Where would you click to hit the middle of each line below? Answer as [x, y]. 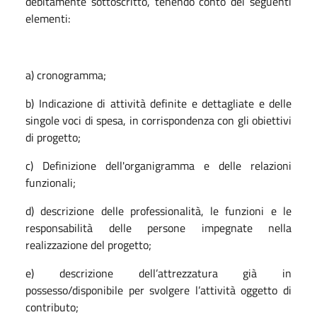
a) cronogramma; [66, 75]
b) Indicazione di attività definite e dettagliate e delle [158, 103]
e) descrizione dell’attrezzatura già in [158, 273]
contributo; [52, 307]
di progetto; [53, 137]
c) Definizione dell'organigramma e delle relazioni [158, 165]
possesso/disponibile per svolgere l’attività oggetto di [158, 290]
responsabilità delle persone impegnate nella [158, 227]
